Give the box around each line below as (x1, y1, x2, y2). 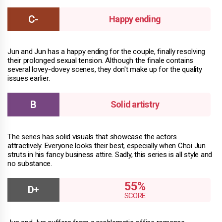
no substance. (7, 159, 52, 168)
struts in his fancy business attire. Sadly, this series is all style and (7, 150, 212, 159)
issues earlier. (7, 73, 50, 83)
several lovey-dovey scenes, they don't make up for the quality (7, 64, 202, 74)
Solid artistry (110, 99, 160, 110)
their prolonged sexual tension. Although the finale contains (7, 55, 193, 65)
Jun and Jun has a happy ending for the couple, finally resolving (7, 47, 205, 56)
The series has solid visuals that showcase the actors (7, 132, 177, 141)
